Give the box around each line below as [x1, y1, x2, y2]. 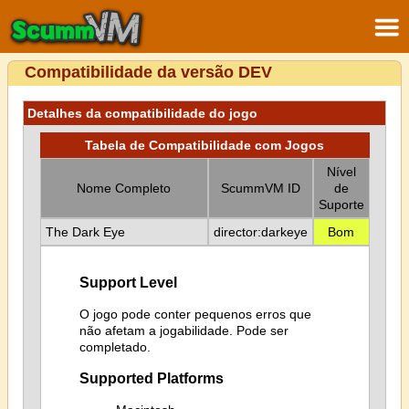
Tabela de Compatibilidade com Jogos [85, 138, 324, 152]
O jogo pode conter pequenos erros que [79, 306, 311, 321]
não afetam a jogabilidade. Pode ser [79, 322, 288, 338]
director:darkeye [213, 225, 308, 239]
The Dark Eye [45, 225, 125, 239]
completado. [79, 339, 151, 354]
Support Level [79, 274, 177, 291]
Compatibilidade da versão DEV [25, 63, 272, 81]
